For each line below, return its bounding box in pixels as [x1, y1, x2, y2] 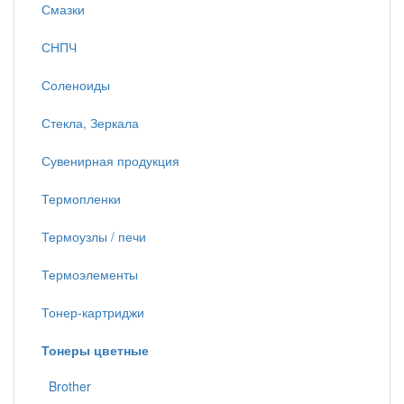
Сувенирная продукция [41, 151, 179, 170]
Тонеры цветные [41, 341, 149, 359]
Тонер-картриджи [41, 303, 144, 321]
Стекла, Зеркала [41, 114, 139, 132]
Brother [41, 377, 91, 395]
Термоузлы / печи [41, 227, 146, 245]
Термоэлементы [41, 265, 138, 283]
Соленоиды [41, 76, 110, 94]
